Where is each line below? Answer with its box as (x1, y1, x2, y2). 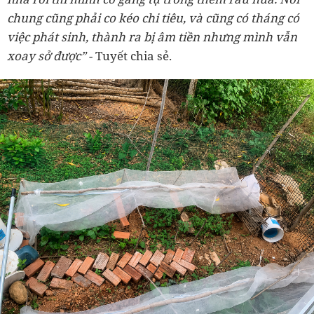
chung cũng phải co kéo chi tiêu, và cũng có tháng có (7, 10, 299, 27)
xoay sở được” (7, 48, 89, 64)
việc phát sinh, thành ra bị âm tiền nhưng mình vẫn (7, 29, 297, 46)
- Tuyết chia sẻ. (89, 48, 172, 64)
